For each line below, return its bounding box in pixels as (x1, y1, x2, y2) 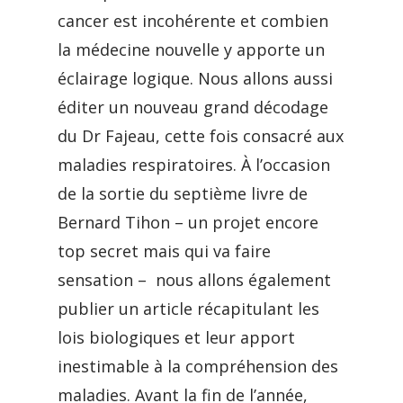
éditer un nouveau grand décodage (58, 96, 328, 118)
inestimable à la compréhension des (58, 355, 338, 377)
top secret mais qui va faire (58, 240, 271, 262)
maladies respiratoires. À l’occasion (58, 154, 330, 175)
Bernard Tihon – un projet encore (58, 211, 318, 233)
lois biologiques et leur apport (58, 327, 295, 348)
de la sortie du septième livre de (58, 183, 308, 204)
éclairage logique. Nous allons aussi (58, 67, 333, 89)
